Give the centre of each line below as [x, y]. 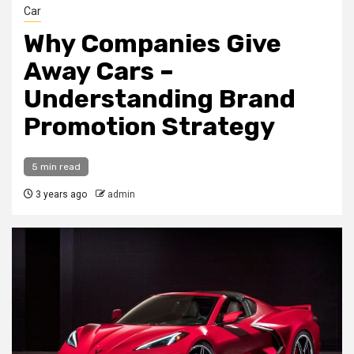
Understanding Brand [160, 99]
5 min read [56, 167]
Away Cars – [99, 71]
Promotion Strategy [149, 126]
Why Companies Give [153, 43]
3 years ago [60, 194]
